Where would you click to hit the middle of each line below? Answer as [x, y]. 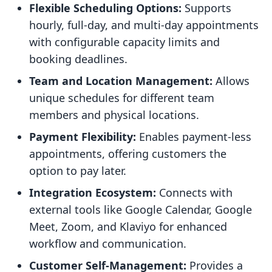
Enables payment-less [194, 137]
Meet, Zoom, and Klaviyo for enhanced [128, 227]
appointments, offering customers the [128, 154]
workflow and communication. [108, 244]
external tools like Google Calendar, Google [141, 210]
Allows [231, 81]
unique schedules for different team [122, 98]
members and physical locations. [114, 115]
